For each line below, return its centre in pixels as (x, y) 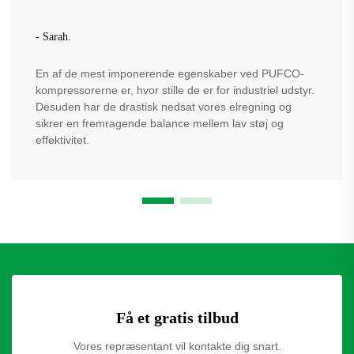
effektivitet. (62, 139)
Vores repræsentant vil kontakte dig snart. (177, 346)
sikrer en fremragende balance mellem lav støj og (160, 123)
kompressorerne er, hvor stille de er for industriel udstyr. (175, 90)
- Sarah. (53, 36)
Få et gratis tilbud (177, 317)
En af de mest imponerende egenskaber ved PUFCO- (170, 73)
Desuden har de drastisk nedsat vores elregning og (164, 106)
